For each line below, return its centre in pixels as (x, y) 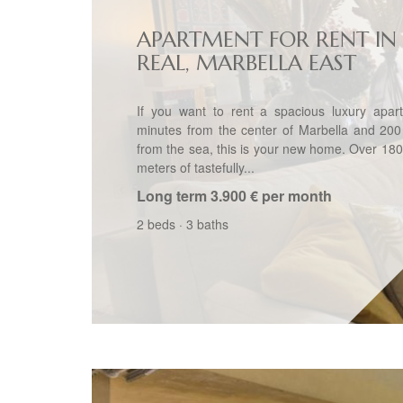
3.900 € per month (271, 196)
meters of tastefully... (196, 167)
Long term (172, 196)
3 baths (207, 224)
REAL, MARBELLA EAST (246, 63)
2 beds (156, 224)
